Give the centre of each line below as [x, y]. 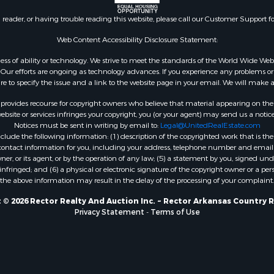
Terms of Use [175, 212]
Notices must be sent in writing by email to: [87, 125]
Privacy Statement [109, 212]
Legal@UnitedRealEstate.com [210, 125]
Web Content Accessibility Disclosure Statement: [137, 39]
